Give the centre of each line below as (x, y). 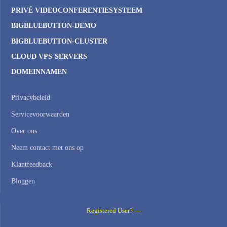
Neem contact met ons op (47, 148)
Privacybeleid (31, 98)
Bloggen (23, 181)
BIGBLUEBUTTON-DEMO (54, 26)
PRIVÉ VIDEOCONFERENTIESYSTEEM (77, 11)
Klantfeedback (32, 165)
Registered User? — (114, 211)
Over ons (24, 131)
